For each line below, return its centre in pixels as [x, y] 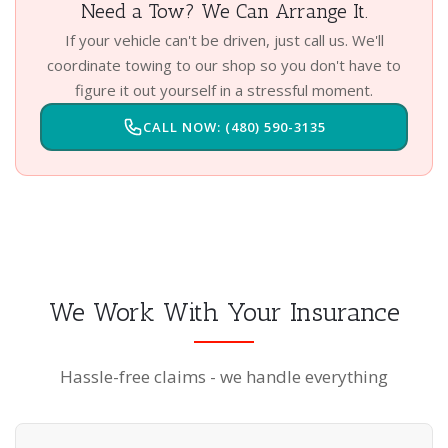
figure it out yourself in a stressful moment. [224, 90]
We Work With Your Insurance [224, 312]
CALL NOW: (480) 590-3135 [234, 126]
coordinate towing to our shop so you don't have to [224, 65]
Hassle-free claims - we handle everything [224, 376]
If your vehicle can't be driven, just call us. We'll [224, 40]
